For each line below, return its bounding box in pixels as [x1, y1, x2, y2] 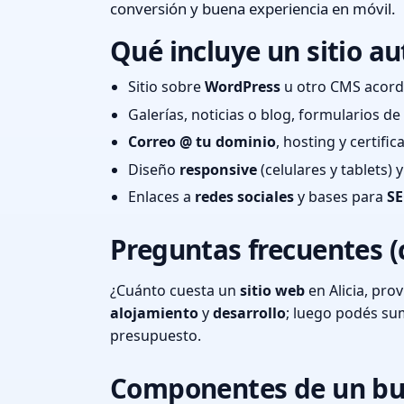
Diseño [128, 159, 179, 179]
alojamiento [110, 303, 198, 324]
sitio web [240, 280, 305, 301]
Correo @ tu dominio [128, 132, 276, 152]
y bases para [294, 187, 387, 207]
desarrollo [213, 303, 286, 324]
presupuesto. [110, 326, 201, 346]
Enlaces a [128, 187, 195, 207]
